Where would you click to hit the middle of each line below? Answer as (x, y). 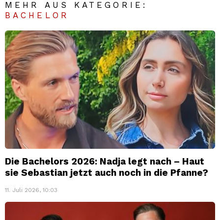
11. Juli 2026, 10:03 (31, 190)
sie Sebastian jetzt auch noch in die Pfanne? (107, 173)
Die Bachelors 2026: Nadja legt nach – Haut (105, 162)
